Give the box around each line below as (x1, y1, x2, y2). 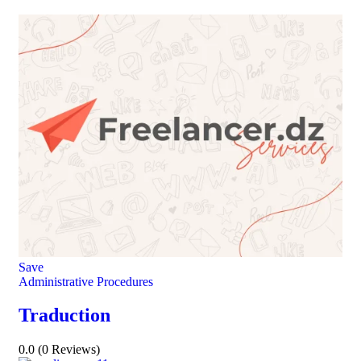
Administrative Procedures (19, 274, 153, 288)
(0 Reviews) (38, 342, 100, 357)
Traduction (19, 305, 110, 326)
